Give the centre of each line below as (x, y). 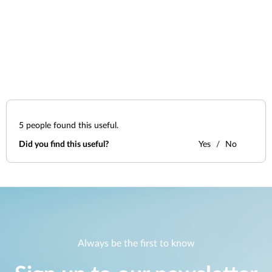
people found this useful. (71, 126)
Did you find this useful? (64, 144)
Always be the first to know (136, 244)
